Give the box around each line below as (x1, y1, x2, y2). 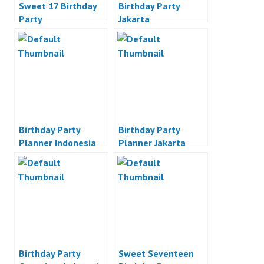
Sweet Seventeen (118, 247, 194, 259)
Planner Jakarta (118, 136, 186, 148)
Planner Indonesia (19, 136, 96, 148)
